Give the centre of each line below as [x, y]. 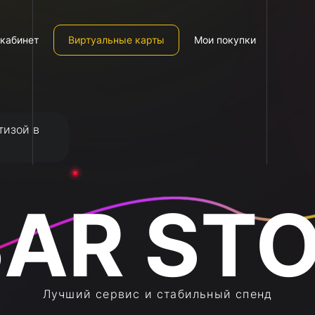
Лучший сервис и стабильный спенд [157, 294]
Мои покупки [225, 40]
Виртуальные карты [116, 40]
